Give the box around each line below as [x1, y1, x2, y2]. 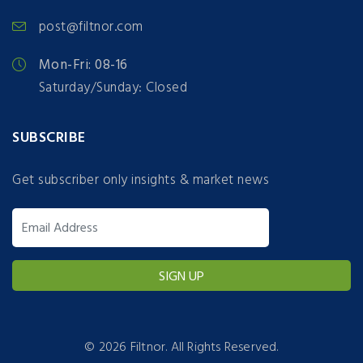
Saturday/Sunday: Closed [38, 77, 187, 100]
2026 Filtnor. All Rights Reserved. [98, 336, 279, 358]
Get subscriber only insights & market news [12, 169, 269, 191]
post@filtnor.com [38, 16, 143, 39]
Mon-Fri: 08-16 [38, 54, 128, 77]
